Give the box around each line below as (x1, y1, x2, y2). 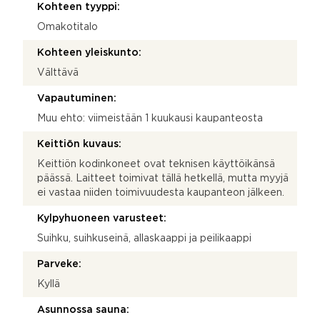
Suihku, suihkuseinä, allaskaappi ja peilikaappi (37, 234, 251, 243)
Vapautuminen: (37, 94, 116, 103)
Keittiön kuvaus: (37, 139, 121, 149)
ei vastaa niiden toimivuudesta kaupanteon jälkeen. (37, 188, 284, 197)
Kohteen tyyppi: (37, 2, 120, 11)
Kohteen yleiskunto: (37, 48, 141, 57)
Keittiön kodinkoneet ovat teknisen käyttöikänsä (37, 159, 275, 169)
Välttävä (37, 68, 79, 77)
